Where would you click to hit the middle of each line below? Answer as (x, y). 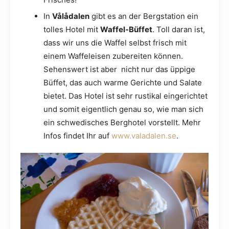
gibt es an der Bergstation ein (144, 16)
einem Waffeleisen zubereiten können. (113, 56)
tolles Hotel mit (72, 30)
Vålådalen (71, 16)
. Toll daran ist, (179, 30)
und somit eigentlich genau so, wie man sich (123, 109)
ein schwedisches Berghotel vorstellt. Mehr (122, 123)
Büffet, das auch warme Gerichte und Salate (123, 83)
